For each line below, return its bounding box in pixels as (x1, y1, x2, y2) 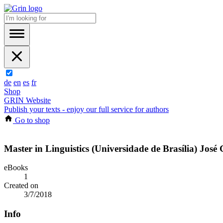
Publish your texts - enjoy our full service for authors (4, 105, 169, 113)
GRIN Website (4, 96, 51, 105)
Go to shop (13, 116, 50, 124)
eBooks (4, 163, 28, 172)
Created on (4, 181, 38, 190)
